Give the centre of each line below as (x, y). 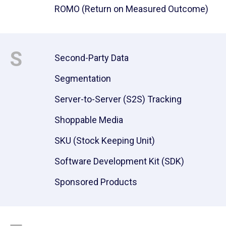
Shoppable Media (89, 120)
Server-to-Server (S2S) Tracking (118, 99)
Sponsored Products (96, 182)
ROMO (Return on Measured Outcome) (131, 9)
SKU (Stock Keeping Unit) (105, 140)
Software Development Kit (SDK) (119, 161)
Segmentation (83, 78)
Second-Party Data (92, 58)
